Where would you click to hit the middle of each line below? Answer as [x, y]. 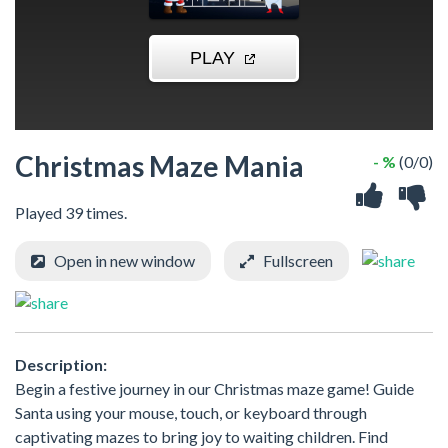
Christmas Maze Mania [159, 166]
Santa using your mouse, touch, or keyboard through [191, 412]
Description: [61, 364]
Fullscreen [298, 260]
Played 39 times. [71, 212]
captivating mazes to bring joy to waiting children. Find [201, 436]
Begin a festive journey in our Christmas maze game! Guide [214, 388]
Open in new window [124, 260]
